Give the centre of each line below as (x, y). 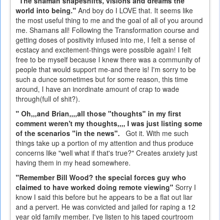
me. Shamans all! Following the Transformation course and (107, 30)
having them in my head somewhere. (73, 163)
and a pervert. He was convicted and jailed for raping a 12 (106, 207)
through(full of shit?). (48, 99)
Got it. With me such (157, 133)
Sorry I (186, 187)
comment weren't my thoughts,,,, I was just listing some (109, 124)
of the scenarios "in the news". (71, 133)
